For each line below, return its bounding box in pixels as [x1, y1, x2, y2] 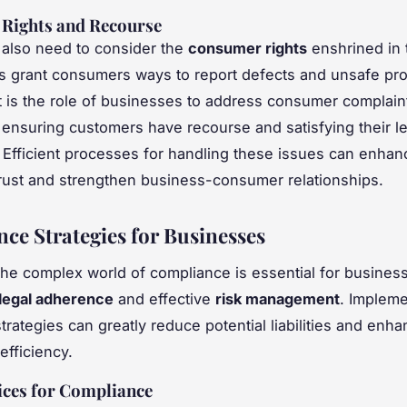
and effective [114, 289, 215, 308]
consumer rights [188, 38, 307, 57]
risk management [215, 289, 340, 308]
